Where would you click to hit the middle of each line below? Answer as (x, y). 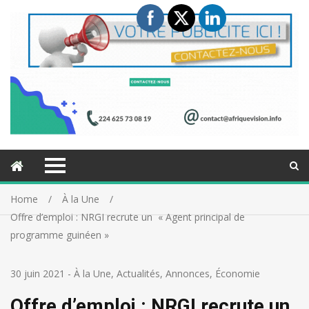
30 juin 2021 (38, 274)
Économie (238, 274)
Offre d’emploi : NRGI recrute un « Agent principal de (128, 217)
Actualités (138, 274)
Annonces (188, 274)
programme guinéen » (60, 235)
